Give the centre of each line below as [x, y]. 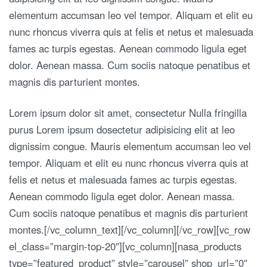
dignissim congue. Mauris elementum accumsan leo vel [130, 146]
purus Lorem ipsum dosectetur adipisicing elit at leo [122, 129]
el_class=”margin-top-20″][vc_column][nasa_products [125, 246]
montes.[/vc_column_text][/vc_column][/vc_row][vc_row [130, 229]
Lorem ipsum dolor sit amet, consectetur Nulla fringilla [128, 112]
